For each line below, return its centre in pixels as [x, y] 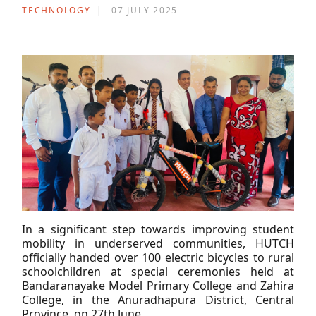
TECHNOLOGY [56, 10]
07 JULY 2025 [145, 10]
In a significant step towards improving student [158, 229]
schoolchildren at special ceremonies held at [158, 271]
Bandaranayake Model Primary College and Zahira [158, 285]
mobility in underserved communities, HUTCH [158, 243]
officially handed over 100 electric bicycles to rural [158, 257]
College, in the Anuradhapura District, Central [158, 299]
